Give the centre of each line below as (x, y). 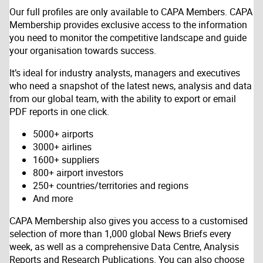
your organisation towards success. (83, 51)
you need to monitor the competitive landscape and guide (128, 38)
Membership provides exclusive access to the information (128, 25)
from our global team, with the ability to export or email (123, 99)
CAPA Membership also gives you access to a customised (129, 221)
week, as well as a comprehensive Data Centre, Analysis (124, 247)
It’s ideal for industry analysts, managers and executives (125, 73)
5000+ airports (63, 134)
